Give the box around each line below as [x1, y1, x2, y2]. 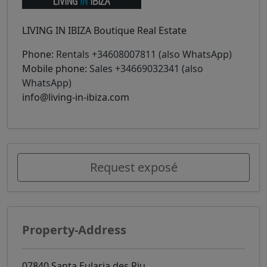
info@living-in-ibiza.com [22, 90, 129, 104]
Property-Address [22, 221, 126, 238]
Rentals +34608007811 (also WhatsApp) [56, 47, 232, 61]
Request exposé [89, 159, 178, 175]
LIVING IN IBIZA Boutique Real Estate [22, 23, 187, 37]
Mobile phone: [22, 61, 89, 75]
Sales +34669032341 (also [89, 61, 203, 75]
